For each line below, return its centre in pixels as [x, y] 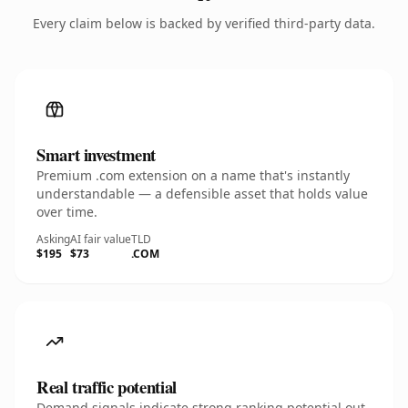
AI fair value [101, 239]
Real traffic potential [107, 387]
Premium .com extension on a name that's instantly [193, 175]
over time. [67, 212]
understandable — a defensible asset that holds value [202, 194]
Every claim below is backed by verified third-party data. [204, 23]
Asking [53, 239]
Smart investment [97, 154]
